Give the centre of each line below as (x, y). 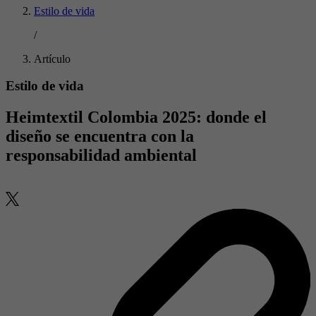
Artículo (52, 59)
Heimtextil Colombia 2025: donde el (136, 117)
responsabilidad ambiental (101, 156)
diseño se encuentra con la (100, 136)
